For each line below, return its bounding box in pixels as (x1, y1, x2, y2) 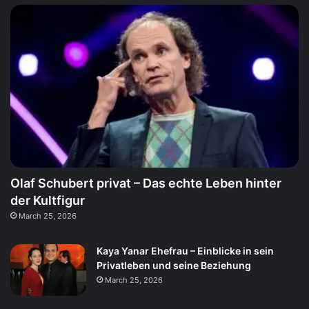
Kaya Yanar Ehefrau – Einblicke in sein (97, 245, 274, 257)
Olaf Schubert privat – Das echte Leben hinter (10, 176, 281, 191)
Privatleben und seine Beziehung (97, 259, 251, 272)
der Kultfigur (10, 193, 85, 208)
